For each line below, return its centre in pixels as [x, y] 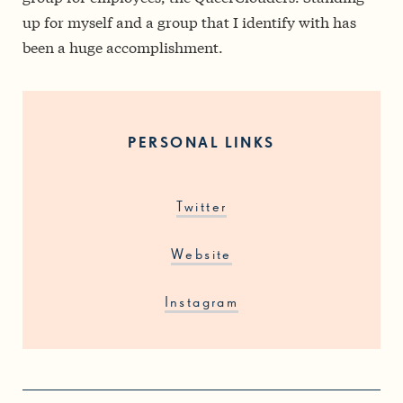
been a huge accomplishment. [123, 47]
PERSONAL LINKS [201, 144]
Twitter [201, 208]
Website [201, 256]
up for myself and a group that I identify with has [189, 22]
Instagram [201, 304]
